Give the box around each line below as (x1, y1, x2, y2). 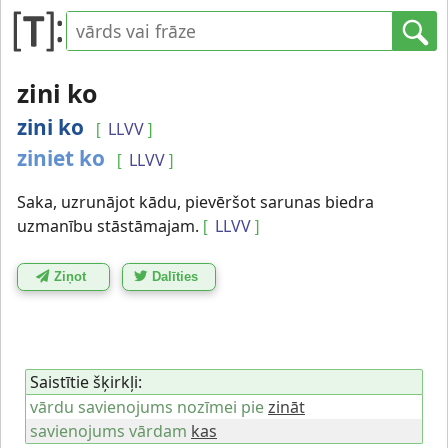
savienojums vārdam (30, 419, 187, 442)
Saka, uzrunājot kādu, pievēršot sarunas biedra (17, 191, 374, 213)
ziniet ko (17, 144, 105, 172)
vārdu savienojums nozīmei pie (30, 395, 264, 418)
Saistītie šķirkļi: (30, 370, 142, 393)
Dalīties (152, 269, 199, 285)
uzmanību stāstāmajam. (17, 215, 199, 237)
